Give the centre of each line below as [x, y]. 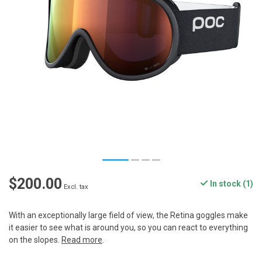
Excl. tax [76, 187]
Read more [82, 240]
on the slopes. [35, 240]
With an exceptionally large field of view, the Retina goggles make [128, 216]
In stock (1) [231, 184]
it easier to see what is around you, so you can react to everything [128, 228]
